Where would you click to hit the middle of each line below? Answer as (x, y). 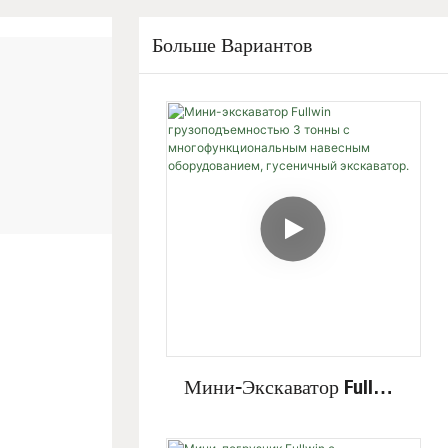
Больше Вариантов (232, 44)
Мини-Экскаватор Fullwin (293, 386)
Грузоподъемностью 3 (293, 416)
